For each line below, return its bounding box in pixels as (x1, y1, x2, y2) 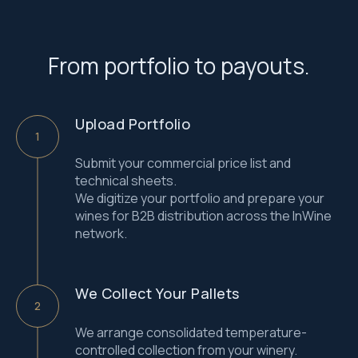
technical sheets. (75, 172, 177, 189)
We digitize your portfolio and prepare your (75, 189, 324, 207)
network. (75, 225, 127, 242)
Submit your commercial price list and (75, 154, 291, 172)
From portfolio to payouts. (48, 50, 310, 81)
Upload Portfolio (75, 114, 190, 133)
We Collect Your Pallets (75, 284, 240, 303)
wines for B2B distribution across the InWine (75, 207, 332, 225)
